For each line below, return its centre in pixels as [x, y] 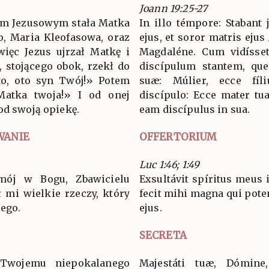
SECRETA [163, 235]
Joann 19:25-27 [174, 8]
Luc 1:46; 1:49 [170, 164]
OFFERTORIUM [178, 137]
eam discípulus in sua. [195, 109]
